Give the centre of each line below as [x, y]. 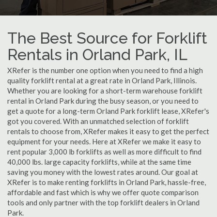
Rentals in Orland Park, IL [97, 54]
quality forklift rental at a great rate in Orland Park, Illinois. [102, 80]
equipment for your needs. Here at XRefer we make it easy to [104, 141]
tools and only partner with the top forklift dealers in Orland [103, 202]
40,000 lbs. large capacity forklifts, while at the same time [99, 162]
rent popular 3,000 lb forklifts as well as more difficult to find [104, 152]
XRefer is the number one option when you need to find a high [105, 70]
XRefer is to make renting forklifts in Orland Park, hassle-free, [107, 182]
